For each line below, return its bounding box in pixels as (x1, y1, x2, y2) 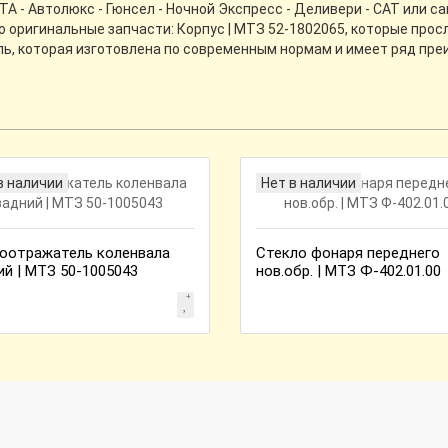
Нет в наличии (261, 175, 356, 191)
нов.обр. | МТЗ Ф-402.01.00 (256, 262, 441, 280)
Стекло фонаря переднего (256, 244, 440, 262)
